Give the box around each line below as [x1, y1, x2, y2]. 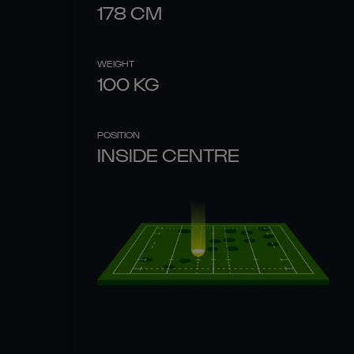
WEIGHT [97, 58, 134, 69]
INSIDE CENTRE [97, 143, 239, 165]
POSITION [97, 129, 140, 140]
